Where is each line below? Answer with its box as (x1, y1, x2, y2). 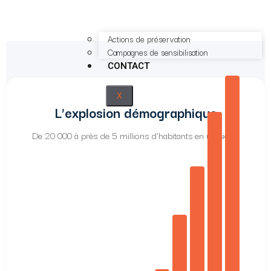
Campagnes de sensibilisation (108, 45, 208, 59)
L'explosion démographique (54, 102, 217, 123)
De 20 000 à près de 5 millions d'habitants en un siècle (32, 128, 239, 142)
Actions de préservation (108, 32, 191, 45)
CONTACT (108, 60, 149, 71)
